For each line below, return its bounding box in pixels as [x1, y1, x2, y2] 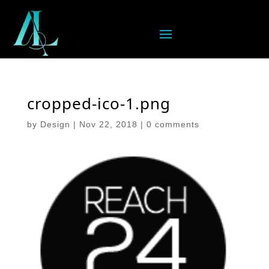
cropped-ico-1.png [26, 92, 171, 115]
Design [40, 119, 70, 130]
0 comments [146, 119, 199, 130]
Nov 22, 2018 [79, 119, 138, 130]
